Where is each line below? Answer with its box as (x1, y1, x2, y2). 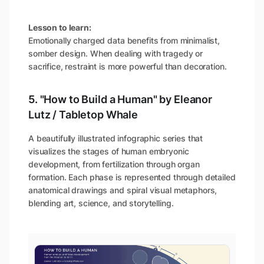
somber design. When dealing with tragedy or (28, 48, 203, 58)
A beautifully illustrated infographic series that (28, 133, 203, 143)
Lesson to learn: (28, 22, 91, 32)
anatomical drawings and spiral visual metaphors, (28, 184, 217, 195)
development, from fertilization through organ (28, 159, 200, 169)
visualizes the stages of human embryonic (28, 146, 189, 156)
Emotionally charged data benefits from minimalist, (28, 35, 220, 45)
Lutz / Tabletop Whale (28, 108, 138, 121)
